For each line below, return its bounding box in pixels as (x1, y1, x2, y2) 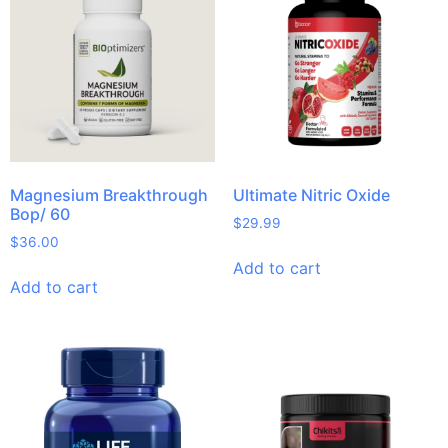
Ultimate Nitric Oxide (232, 185, 390, 206)
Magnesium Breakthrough (10, 185, 208, 206)
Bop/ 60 (10, 204, 70, 225)
